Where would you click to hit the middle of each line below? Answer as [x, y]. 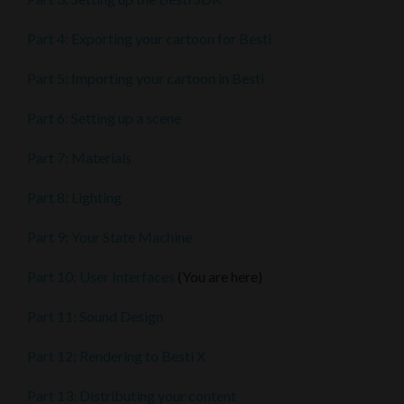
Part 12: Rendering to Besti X [116, 356]
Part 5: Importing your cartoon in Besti [146, 78]
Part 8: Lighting [74, 197]
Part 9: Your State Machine [110, 237]
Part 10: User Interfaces [101, 277]
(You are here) [219, 277]
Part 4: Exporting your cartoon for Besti [149, 39]
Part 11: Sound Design [95, 317]
